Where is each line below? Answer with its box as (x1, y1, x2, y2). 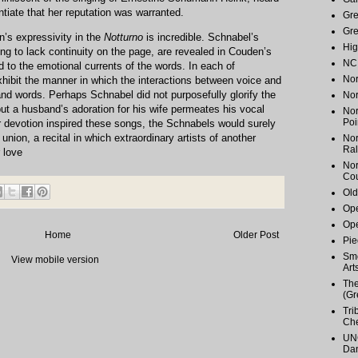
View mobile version (11, 254, 99, 266)
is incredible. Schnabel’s (143, 31, 259, 44)
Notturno (104, 31, 143, 44)
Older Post (233, 229, 279, 241)
